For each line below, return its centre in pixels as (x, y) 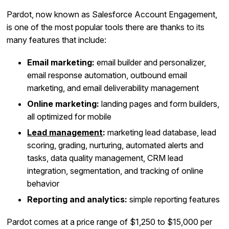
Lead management (65, 132)
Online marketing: (63, 104)
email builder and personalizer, (151, 62)
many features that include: (57, 40)
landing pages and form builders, (159, 104)
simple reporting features (174, 199)
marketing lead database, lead (161, 132)
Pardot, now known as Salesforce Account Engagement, (112, 14)
